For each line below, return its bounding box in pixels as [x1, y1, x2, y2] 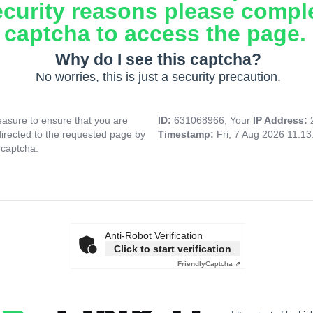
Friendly [177, 260, 205, 268]
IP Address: [253, 115, 310, 126]
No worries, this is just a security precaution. [35, 70, 281, 85]
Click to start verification [114, 243, 231, 255]
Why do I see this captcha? [54, 50, 261, 69]
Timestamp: [158, 129, 217, 140]
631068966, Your [174, 115, 253, 126]
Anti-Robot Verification [105, 230, 203, 242]
